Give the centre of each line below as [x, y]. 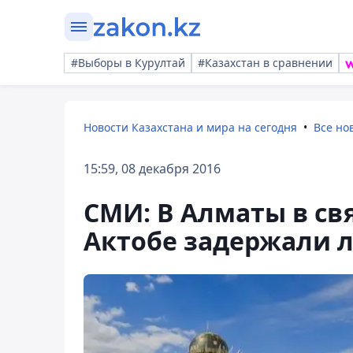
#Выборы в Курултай [128, 63]
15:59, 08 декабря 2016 [152, 169]
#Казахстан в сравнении [265, 63]
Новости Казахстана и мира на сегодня [190, 127]
